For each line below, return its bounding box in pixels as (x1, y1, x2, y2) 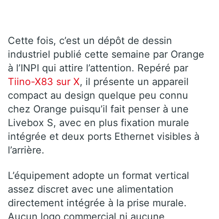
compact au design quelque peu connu (8, 89, 188, 101)
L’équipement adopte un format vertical (8, 169, 189, 181)
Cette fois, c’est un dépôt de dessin (8, 34, 172, 46)
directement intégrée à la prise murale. (8, 197, 187, 209)
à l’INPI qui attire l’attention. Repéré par (8, 62, 188, 74)
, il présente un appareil (80, 75, 189, 88)
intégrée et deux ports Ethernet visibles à (8, 130, 199, 142)
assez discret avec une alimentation (8, 183, 174, 195)
